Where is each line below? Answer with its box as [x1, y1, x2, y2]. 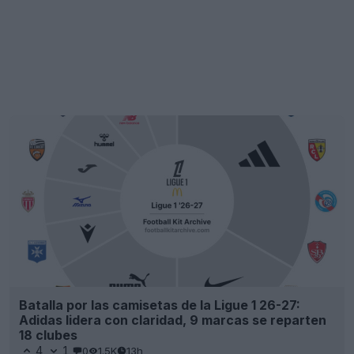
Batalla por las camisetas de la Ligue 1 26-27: [19, 297, 300, 314]
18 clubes [19, 327, 77, 344]
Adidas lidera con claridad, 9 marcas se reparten [19, 312, 326, 329]
